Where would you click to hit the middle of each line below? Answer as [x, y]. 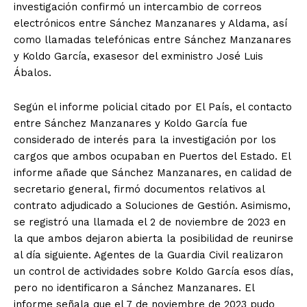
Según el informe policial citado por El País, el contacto [153, 107]
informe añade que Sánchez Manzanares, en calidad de [153, 173]
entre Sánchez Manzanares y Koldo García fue [131, 124]
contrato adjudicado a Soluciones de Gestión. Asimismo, [152, 206]
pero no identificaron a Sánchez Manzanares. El [134, 288]
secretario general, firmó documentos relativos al [139, 189]
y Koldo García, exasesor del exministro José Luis [138, 57]
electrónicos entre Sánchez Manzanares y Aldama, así [150, 24]
